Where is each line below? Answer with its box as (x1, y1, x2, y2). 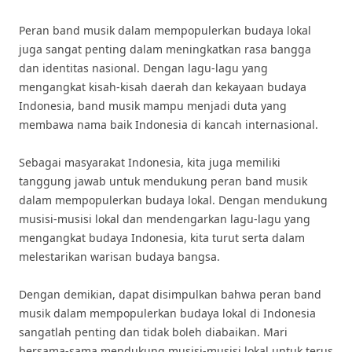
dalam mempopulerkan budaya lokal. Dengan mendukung (19, 192, 328, 207)
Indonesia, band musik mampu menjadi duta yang (19, 98, 287, 113)
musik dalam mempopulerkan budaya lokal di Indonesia (19, 306, 316, 321)
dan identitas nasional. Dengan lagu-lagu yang (19, 60, 268, 75)
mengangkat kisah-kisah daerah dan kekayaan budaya (19, 79, 306, 94)
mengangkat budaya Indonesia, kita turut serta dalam (19, 230, 305, 245)
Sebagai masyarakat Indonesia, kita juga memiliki (19, 155, 280, 170)
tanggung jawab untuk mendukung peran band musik (19, 174, 307, 189)
